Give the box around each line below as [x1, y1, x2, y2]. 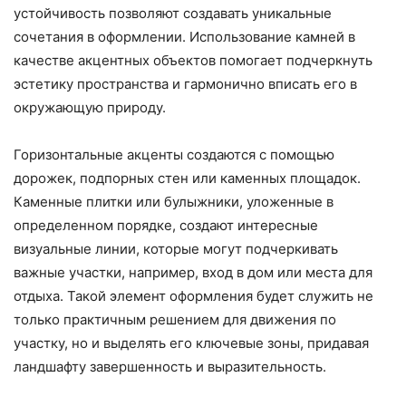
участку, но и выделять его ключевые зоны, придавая [14, 334, 369, 353]
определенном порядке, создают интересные [14, 217, 318, 235]
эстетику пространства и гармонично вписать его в [14, 75, 357, 93]
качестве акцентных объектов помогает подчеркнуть [14, 52, 372, 70]
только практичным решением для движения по [14, 311, 336, 329]
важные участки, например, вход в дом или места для [14, 264, 372, 282]
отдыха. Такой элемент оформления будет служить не [14, 287, 373, 305]
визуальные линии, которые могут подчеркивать [14, 240, 338, 258]
